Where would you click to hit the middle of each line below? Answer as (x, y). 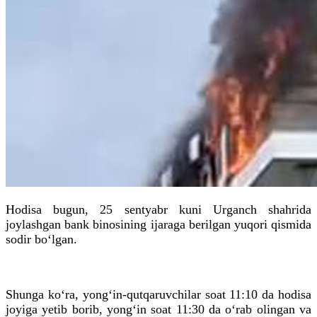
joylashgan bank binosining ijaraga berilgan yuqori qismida (158, 224)
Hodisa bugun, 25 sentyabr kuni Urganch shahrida (158, 209)
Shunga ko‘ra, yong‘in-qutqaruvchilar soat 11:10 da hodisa (158, 294)
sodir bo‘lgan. (43, 239)
